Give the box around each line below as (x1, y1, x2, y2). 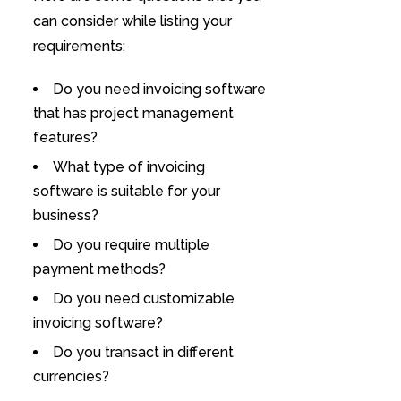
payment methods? (32, 260, 169, 277)
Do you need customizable (52, 289, 235, 307)
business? (32, 206, 102, 224)
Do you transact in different (52, 343, 234, 361)
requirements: (32, 38, 125, 55)
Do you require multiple (52, 235, 209, 253)
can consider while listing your (32, 13, 232, 30)
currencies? (32, 367, 113, 385)
